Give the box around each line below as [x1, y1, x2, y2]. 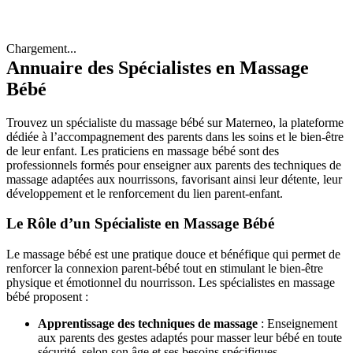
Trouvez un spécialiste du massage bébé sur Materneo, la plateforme [6, 115, 344, 129]
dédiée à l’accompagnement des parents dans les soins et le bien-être [6, 129, 344, 143]
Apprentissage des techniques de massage [38, 317, 258, 331]
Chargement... [6, 41, 76, 55]
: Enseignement [258, 317, 337, 331]
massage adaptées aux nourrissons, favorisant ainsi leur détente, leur [6, 172, 342, 186]
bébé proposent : [6, 290, 88, 304]
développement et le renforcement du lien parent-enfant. [6, 186, 283, 200]
